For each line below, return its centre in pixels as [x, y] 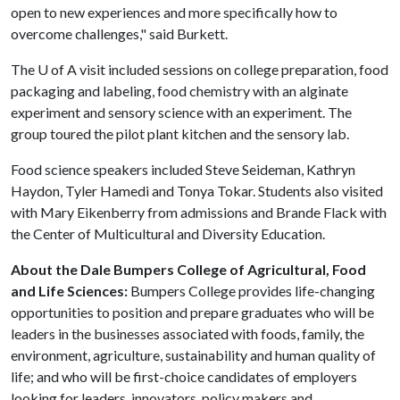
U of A [57, 69]
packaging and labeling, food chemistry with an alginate [179, 91]
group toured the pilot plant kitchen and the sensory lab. [180, 133]
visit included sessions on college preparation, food [233, 69]
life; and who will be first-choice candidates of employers [184, 376]
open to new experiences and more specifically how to [174, 12]
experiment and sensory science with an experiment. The [181, 112]
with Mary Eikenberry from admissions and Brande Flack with [199, 212]
